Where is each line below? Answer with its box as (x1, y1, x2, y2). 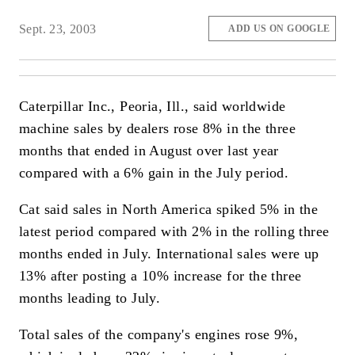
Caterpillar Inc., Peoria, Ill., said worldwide (19, 98, 286, 115)
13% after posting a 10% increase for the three (19, 267, 302, 284)
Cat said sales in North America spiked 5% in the (19, 200, 319, 217)
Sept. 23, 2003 (19, 21, 97, 36)
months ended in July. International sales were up (19, 245, 319, 261)
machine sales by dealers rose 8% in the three (19, 120, 296, 137)
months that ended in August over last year (19, 143, 279, 159)
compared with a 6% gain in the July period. (19, 165, 289, 181)
